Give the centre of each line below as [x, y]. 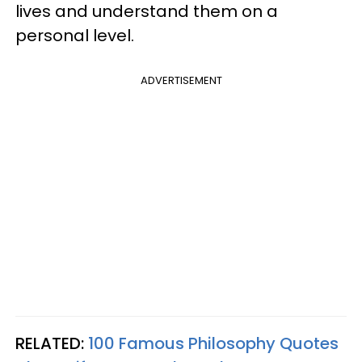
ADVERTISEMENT [181, 80]
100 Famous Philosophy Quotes [213, 343]
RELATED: [52, 343]
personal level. [75, 36]
